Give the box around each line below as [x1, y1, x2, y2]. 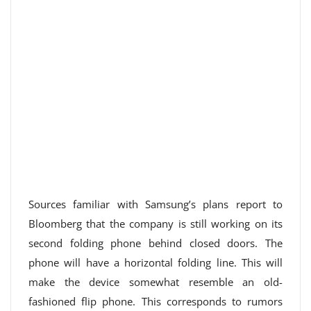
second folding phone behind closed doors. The [28, 236, 283, 250]
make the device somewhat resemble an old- [28, 275, 283, 289]
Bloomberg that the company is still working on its [28, 217, 283, 230]
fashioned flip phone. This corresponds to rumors [28, 294, 283, 308]
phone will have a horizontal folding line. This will [28, 255, 283, 269]
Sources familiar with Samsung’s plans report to [28, 197, 283, 211]
